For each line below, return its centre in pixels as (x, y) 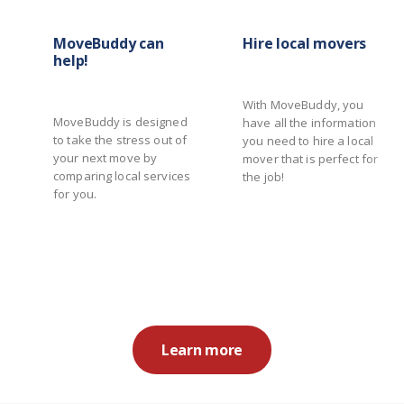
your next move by (106, 158)
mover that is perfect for (311, 159)
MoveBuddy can (109, 44)
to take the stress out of (120, 140)
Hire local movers (305, 44)
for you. (75, 194)
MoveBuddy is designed (120, 122)
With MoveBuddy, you (303, 105)
